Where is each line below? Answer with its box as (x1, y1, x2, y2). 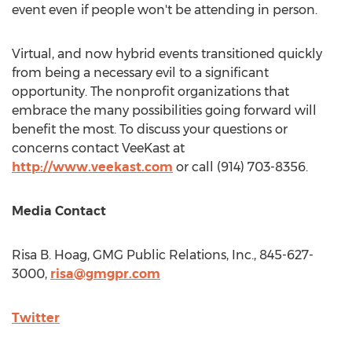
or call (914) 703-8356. (173, 159, 308, 174)
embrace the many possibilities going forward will (12, 103, 317, 118)
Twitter (12, 310, 60, 325)
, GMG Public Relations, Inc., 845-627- (87, 247, 313, 262)
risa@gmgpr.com (50, 266, 160, 281)
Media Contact (12, 203, 106, 218)
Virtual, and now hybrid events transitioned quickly (12, 46, 322, 61)
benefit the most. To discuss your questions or (12, 122, 288, 137)
